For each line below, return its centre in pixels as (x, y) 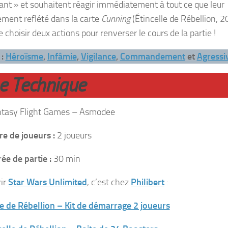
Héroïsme (24, 56)
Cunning (117, 19)
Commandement (152, 56)
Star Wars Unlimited (48, 182)
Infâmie (62, 56)
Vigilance (98, 56)
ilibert (153, 182)
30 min (67, 159)
